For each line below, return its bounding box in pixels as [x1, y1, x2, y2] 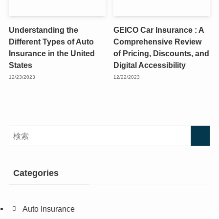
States [8, 61, 32, 70]
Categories [13, 168, 59, 178]
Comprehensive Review [113, 37, 202, 46]
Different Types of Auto [8, 37, 94, 46]
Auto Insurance [22, 204, 75, 213]
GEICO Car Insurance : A [113, 25, 204, 35]
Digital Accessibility [113, 61, 186, 70]
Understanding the [8, 25, 78, 35]
